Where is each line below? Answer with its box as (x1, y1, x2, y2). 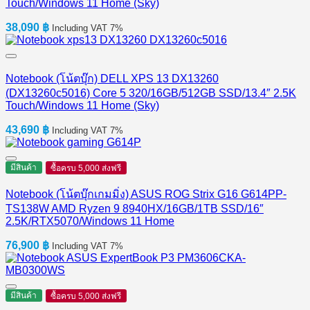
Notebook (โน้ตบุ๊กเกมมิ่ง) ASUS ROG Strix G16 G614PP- (6, 188, 286, 201)
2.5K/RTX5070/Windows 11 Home (6, 215, 174, 228)
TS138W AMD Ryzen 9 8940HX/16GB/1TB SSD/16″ (6, 203, 264, 215)
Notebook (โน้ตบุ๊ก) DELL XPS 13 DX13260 (6, 73, 219, 85)
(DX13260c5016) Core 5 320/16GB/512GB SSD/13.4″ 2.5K (6, 87, 296, 100)
